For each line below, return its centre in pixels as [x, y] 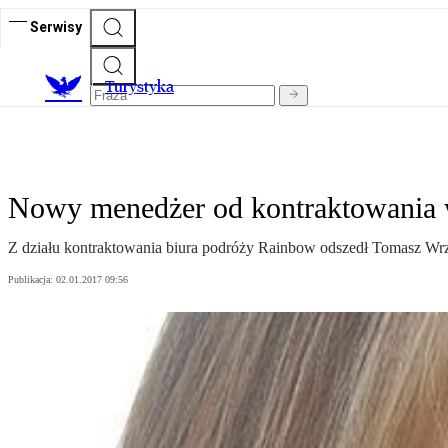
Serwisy [56, 26]
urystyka [144, 87]
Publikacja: [32, 280]
